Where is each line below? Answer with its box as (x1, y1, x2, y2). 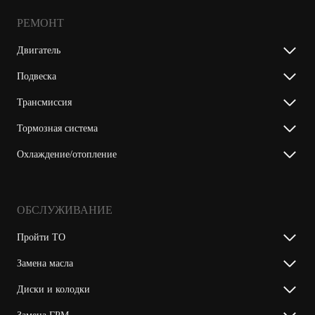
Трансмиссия (17, 97, 72, 108)
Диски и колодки (17, 284, 90, 295)
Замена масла (17, 258, 73, 269)
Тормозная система (17, 123, 98, 134)
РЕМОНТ (17, 17, 64, 30)
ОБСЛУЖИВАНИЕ (17, 204, 112, 217)
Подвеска (17, 71, 56, 82)
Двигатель (17, 45, 60, 56)
